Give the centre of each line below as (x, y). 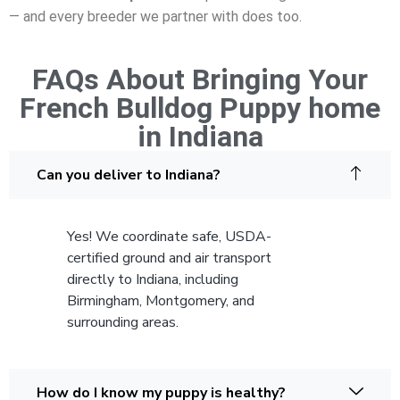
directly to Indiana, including (153, 280)
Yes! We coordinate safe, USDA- (169, 237)
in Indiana (200, 137)
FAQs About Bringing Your (200, 80)
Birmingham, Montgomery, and (161, 301)
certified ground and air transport (169, 258)
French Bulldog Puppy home (200, 108)
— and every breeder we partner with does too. (155, 16)
